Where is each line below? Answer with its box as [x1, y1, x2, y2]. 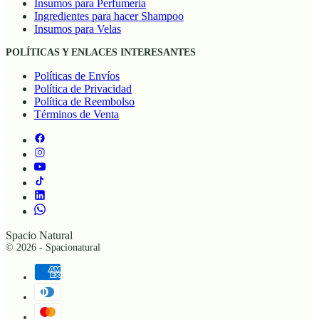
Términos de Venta [34, 108, 119, 121]
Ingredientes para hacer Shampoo [34, 10, 184, 23]
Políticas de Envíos [34, 70, 120, 83]
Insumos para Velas [34, 23, 121, 36]
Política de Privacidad [34, 83, 132, 95]
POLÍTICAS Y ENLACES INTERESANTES [6, 47, 196, 58]
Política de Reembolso [34, 95, 135, 108]
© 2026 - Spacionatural [6, 242, 100, 253]
